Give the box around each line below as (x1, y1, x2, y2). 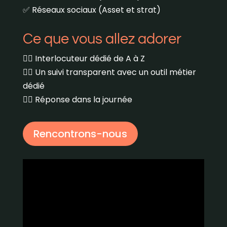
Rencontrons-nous (33, 127, 127, 141)
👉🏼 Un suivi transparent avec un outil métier (22, 66, 196, 79)
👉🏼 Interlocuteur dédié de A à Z (22, 53, 145, 65)
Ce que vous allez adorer (22, 31, 181, 47)
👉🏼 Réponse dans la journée (22, 94, 132, 106)
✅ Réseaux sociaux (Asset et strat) (22, 4, 161, 16)
